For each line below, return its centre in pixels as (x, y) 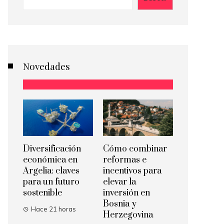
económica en (50, 160)
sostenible (42, 193)
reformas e (125, 160)
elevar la (119, 182)
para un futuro (51, 182)
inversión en (126, 193)
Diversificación (52, 149)
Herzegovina (128, 215)
